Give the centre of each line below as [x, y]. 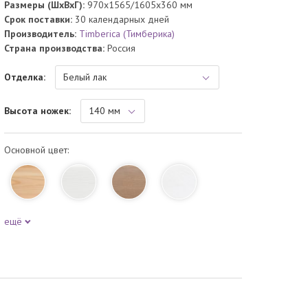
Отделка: [25, 77]
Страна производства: [55, 48]
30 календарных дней [122, 20]
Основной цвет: [37, 150]
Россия [120, 48]
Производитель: [42, 34]
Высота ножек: [38, 111]
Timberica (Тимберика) [127, 34]
